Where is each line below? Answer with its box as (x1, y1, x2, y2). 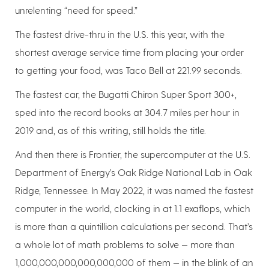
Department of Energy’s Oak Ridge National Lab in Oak (15, 166, 252, 178)
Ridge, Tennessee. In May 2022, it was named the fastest (15, 184, 253, 196)
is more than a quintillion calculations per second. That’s (15, 220, 253, 232)
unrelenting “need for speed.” (15, 4, 138, 16)
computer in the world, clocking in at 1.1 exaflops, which (15, 202, 250, 214)
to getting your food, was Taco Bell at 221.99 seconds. (15, 64, 242, 76)
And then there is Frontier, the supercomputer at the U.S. (15, 148, 250, 160)
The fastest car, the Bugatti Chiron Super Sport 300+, (15, 88, 237, 100)
